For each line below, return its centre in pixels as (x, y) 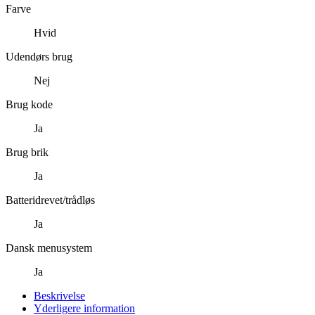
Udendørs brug (39, 56)
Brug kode (29, 104)
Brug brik (27, 152)
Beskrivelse (59, 295)
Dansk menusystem (49, 247)
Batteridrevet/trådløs (50, 200)
